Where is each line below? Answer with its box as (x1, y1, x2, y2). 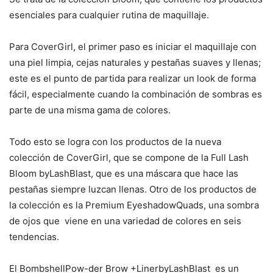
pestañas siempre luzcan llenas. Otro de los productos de (9, 183, 257, 196)
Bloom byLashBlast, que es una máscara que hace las (9, 168, 238, 180)
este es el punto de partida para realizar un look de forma (9, 73, 256, 85)
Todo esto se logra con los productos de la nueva (9, 136, 221, 148)
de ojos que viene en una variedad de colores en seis (9, 215, 241, 227)
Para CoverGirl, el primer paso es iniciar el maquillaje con (9, 41, 257, 53)
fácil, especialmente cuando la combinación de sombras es (9, 88, 262, 101)
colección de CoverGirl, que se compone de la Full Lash (9, 152, 249, 164)
